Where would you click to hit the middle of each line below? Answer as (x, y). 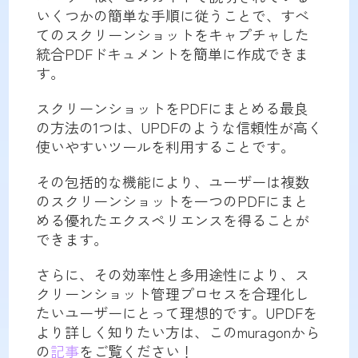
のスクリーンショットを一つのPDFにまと (172, 200)
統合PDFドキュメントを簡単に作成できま (172, 53)
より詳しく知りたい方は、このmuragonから (177, 331)
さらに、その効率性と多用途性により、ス (172, 274)
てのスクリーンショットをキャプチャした (172, 34)
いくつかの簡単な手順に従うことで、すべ (172, 15)
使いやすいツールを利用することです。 (165, 146)
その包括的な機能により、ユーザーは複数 (172, 181)
